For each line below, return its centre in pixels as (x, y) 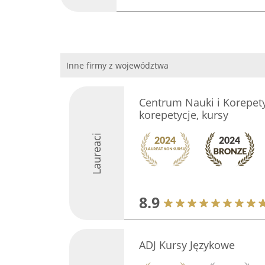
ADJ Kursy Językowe (187, 245)
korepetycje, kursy (183, 115)
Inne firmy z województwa (117, 65)
